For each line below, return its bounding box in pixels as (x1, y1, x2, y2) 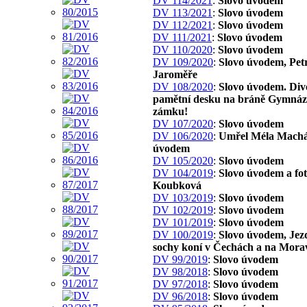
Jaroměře (153, 68, 197, 80)
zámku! (153, 105, 188, 117)
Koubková (153, 179, 201, 191)
